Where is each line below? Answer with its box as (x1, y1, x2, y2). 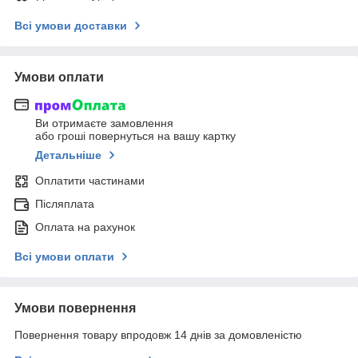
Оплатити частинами (35, 174, 145, 188)
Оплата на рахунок (35, 221, 135, 234)
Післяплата (35, 197, 94, 211)
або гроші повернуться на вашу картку (35, 129, 236, 143)
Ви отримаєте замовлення (35, 117, 173, 130)
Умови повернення (14, 301, 136, 316)
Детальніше (35, 149, 101, 162)
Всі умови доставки (14, 18, 127, 32)
